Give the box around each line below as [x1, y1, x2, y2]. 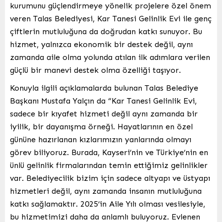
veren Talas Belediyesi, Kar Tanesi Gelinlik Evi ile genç [10, 13, 212, 23]
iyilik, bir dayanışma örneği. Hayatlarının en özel [10, 121, 193, 131]
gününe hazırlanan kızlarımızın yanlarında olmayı [10, 134, 191, 144]
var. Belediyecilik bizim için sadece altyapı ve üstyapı [10, 173, 210, 183]
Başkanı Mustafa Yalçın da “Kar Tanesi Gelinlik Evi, [10, 96, 197, 106]
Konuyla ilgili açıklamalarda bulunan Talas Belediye [10, 83, 198, 93]
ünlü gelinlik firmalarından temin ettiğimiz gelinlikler [10, 160, 208, 170]
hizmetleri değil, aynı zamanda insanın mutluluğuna [10, 186, 202, 196]
